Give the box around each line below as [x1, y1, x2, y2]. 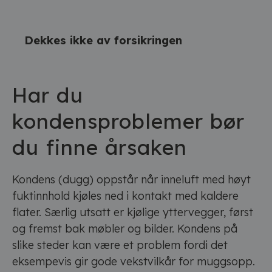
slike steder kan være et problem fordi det [12, 238, 228, 252]
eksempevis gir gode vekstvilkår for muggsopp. [12, 254, 255, 268]
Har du [12, 82, 83, 108]
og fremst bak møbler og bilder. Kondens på [12, 222, 237, 236]
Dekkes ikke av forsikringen [24, 33, 182, 47]
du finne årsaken [12, 134, 187, 160]
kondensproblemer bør [12, 108, 245, 134]
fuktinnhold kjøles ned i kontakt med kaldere [12, 189, 239, 203]
